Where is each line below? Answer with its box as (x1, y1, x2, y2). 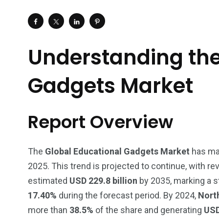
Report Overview (28, 109, 173, 134)
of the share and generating (93, 205, 204, 215)
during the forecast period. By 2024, (57, 190, 198, 200)
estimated (28, 175, 69, 186)
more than (28, 205, 69, 215)
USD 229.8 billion (69, 175, 137, 186)
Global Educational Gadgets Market (45, 146, 190, 156)
